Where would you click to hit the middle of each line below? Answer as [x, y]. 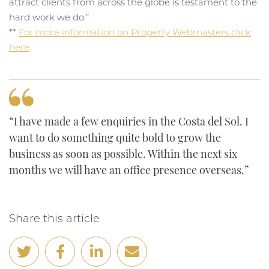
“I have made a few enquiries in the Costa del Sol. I [129, 123]
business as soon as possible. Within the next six [123, 156]
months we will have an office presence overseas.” [129, 172]
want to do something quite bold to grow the [115, 139]
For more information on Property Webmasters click [135, 32]
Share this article [54, 219]
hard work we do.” [49, 17]
